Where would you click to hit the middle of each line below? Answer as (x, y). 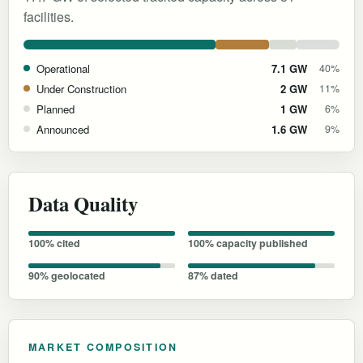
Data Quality (83, 203)
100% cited (54, 243)
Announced (63, 129)
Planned (56, 109)
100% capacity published (248, 243)
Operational (63, 68)
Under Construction (81, 88)
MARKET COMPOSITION (103, 346)
